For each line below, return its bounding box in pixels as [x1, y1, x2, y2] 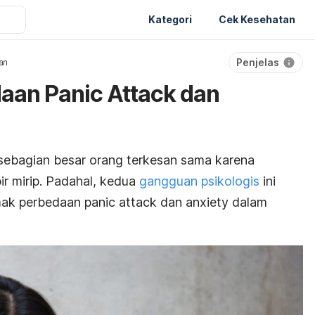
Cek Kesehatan [219, 13, 295, 25]
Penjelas [236, 56, 279, 68]
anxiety [186, 195, 232, 210]
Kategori [148, 13, 192, 25]
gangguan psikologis [136, 174, 259, 188]
